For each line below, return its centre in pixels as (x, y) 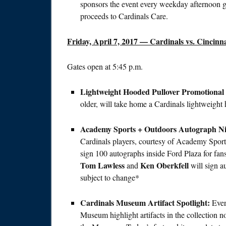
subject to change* (110, 178)
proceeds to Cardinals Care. (124, 16)
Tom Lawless (102, 165)
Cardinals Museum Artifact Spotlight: (146, 203)
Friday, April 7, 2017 (102, 41)
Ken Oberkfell (164, 165)
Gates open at (90, 67)
